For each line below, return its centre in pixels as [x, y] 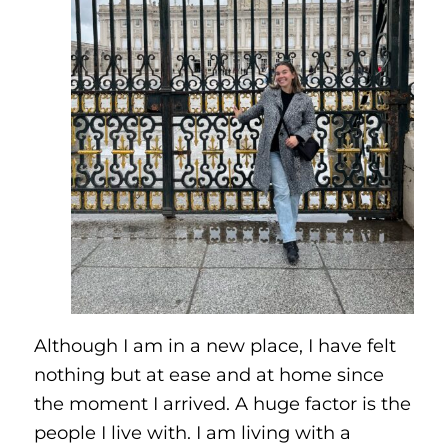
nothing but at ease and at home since [208, 375]
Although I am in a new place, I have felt [214, 346]
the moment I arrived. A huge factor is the [222, 404]
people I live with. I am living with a [192, 433]
